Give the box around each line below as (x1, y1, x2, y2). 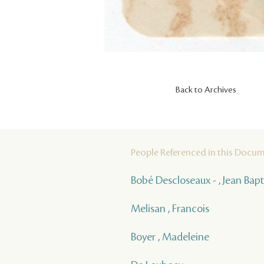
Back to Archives (176, 85, 236, 95)
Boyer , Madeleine (131, 230, 209, 243)
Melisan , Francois (131, 202, 209, 214)
